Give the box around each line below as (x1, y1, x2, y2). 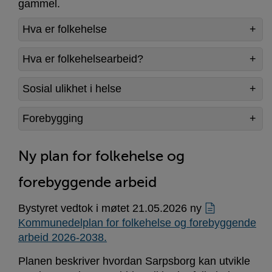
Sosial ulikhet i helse (22, 83, 121, 95)
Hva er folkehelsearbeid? (22, 53, 143, 66)
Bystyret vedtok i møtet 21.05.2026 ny (18, 202, 205, 215)
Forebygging (22, 112, 83, 125)
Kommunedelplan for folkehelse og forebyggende (18, 217, 256, 229)
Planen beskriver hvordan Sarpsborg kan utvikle (18, 255, 250, 268)
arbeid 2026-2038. (18, 231, 107, 244)
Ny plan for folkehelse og (18, 147, 185, 165)
